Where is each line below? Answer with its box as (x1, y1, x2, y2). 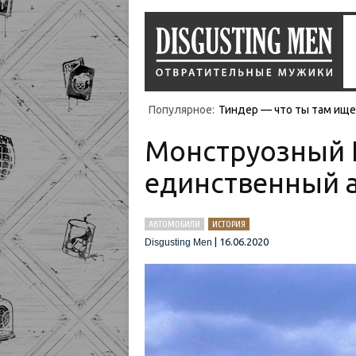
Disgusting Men (145, 237, 212, 248)
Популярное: (149, 103, 215, 116)
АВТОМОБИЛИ (149, 219, 200, 230)
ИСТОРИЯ (212, 219, 246, 230)
